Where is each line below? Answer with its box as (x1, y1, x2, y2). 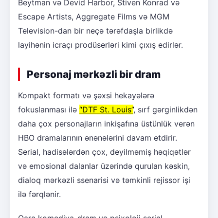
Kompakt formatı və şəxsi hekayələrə (18, 91, 154, 101)
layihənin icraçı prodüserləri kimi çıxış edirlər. (18, 40, 183, 50)
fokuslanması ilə (18, 105, 79, 115)
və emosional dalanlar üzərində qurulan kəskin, (18, 161, 190, 171)
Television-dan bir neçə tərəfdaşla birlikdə (18, 26, 173, 36)
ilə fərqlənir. (18, 189, 61, 200)
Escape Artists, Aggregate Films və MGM (18, 12, 169, 22)
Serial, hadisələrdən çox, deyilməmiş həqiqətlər (18, 147, 191, 157)
